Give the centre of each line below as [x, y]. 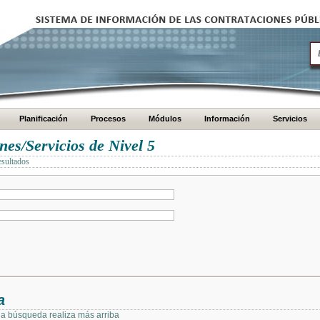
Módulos [165, 119]
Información [227, 119]
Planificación [44, 119]
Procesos [108, 119]
